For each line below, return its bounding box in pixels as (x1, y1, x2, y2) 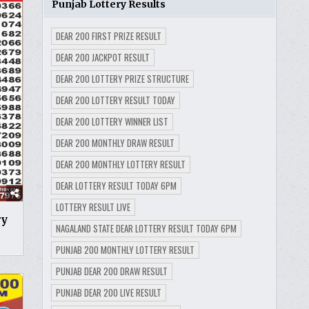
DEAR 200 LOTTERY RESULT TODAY (55, 92, 175, 107)
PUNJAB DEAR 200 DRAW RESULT (55, 263, 168, 278)
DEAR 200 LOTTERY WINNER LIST (55, 114, 168, 128)
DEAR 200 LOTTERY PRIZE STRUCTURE (55, 71, 189, 86)
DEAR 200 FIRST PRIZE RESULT (55, 28, 161, 43)
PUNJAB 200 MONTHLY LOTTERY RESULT (55, 242, 195, 257)
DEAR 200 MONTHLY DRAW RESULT (55, 135, 175, 150)
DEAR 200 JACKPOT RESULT (55, 50, 150, 64)
